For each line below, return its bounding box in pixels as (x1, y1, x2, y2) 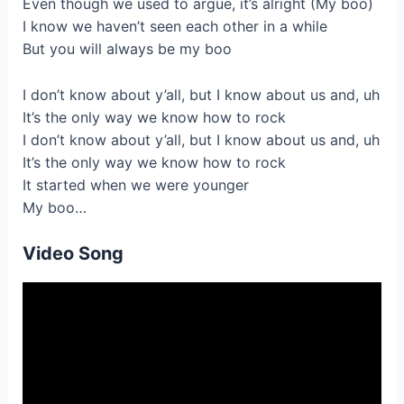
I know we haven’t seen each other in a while (22, 17, 327, 36)
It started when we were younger (22, 176, 249, 195)
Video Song (22, 242, 124, 264)
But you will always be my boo (22, 40, 232, 59)
